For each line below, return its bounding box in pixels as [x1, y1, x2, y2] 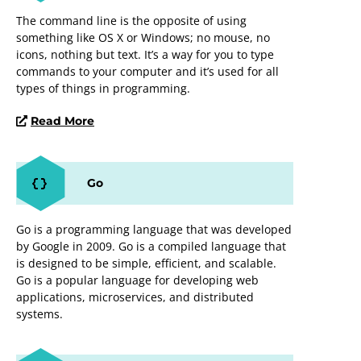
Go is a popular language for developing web [16, 272, 259, 288]
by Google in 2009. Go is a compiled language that [16, 238, 286, 254]
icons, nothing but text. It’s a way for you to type [16, 46, 274, 62]
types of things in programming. [16, 80, 190, 96]
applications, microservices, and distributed [16, 288, 254, 305]
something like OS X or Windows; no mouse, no [16, 29, 270, 45]
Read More [31, 113, 94, 128]
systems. [16, 305, 63, 322]
